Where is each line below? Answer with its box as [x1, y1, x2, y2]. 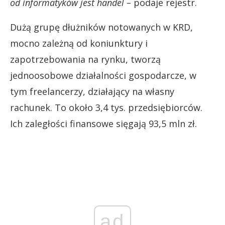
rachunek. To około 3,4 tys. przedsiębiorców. [10, 101, 202, 114]
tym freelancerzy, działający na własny [10, 85, 174, 97]
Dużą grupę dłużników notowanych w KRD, [10, 21, 193, 33]
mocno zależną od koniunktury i [10, 37, 148, 49]
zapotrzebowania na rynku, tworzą [10, 53, 161, 65]
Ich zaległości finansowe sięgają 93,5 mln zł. [10, 117, 197, 130]
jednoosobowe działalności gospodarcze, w [10, 69, 196, 81]
